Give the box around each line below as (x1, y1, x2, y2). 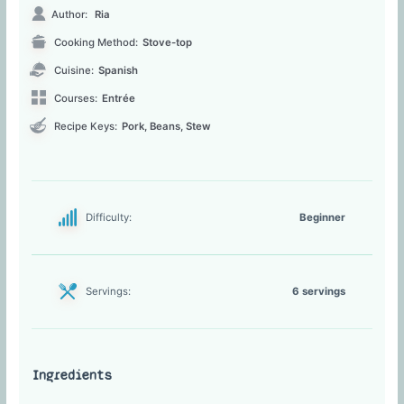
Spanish (97, 63, 138, 77)
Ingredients (31, 366, 111, 383)
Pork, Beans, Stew (121, 119, 211, 133)
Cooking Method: (50, 35, 138, 49)
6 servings (292, 284, 346, 298)
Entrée (101, 91, 135, 105)
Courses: (50, 91, 97, 105)
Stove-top (142, 35, 192, 49)
